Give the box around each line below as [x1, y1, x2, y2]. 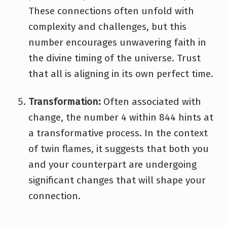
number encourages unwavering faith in [28, 36, 206, 48]
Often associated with [101, 95, 201, 107]
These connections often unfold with [28, 5, 194, 17]
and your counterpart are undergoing [28, 158, 197, 170]
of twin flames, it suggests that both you [28, 142, 209, 155]
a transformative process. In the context [28, 127, 208, 139]
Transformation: [28, 95, 101, 107]
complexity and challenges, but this [28, 20, 186, 32]
